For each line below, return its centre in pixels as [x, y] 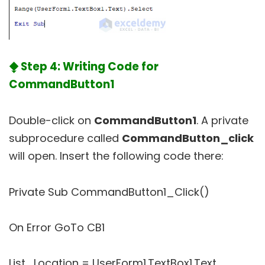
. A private [222, 121]
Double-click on [51, 121]
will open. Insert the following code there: [116, 156]
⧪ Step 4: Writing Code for [84, 67]
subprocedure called [65, 138]
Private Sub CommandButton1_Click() [109, 192]
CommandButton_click [188, 138]
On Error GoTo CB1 [57, 228]
